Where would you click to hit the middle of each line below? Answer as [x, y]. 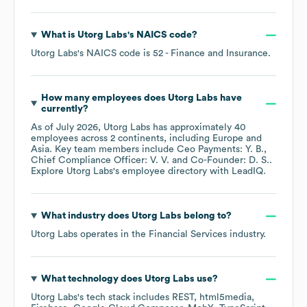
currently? [64, 109]
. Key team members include [113, 150]
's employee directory [160, 172]
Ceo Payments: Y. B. [220, 150]
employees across [71, 139]
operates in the [113, 235]
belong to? [206, 216]
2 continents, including [161, 139]
